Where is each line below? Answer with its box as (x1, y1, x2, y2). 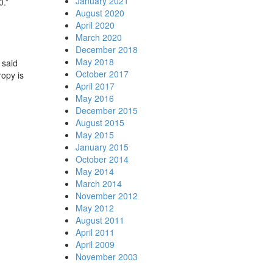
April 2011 (75, 226, 115, 238)
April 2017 (75, 80, 115, 92)
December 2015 (75, 104, 138, 116)
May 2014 (75, 165, 114, 177)
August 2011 (75, 214, 124, 226)
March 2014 (75, 177, 122, 190)
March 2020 (75, 31, 122, 43)
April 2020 (75, 19, 115, 31)
